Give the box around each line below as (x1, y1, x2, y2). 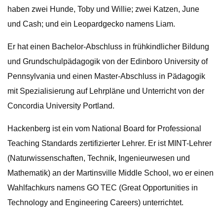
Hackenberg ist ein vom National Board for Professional (7, 124, 201, 133)
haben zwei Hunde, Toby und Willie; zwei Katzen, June (7, 5, 199, 13)
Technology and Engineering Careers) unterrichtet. (7, 198, 184, 207)
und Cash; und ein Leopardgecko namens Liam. (7, 20, 175, 28)
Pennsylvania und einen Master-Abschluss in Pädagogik (7, 72, 205, 80)
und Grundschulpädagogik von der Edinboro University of (7, 57, 208, 66)
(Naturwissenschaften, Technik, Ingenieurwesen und (7, 154, 190, 162)
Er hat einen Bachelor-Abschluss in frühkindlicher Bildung (7, 42, 209, 51)
